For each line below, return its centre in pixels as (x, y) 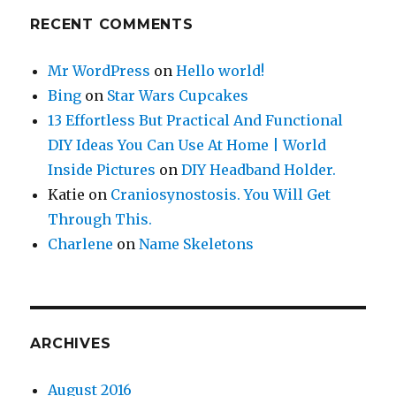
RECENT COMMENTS (112, 25)
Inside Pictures (102, 170)
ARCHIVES (71, 344)
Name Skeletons (197, 244)
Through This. (100, 220)
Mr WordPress (99, 71)
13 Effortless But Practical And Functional (196, 121)
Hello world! (221, 71)
